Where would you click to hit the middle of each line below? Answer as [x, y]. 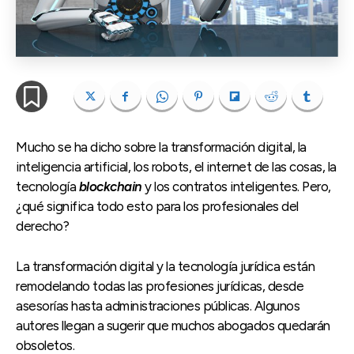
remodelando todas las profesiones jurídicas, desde [160, 286]
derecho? [42, 226]
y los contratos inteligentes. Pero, [236, 187]
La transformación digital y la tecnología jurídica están [165, 267]
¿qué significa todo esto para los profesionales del [157, 207]
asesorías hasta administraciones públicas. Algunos [158, 306]
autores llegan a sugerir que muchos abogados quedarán [173, 326]
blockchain [110, 187]
